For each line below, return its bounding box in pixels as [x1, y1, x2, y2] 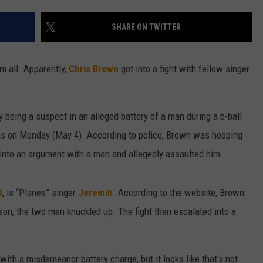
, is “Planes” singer [2, 187, 78, 199]
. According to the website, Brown [113, 187, 244, 199]
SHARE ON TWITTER [112, 22, 181, 32]
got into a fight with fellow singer [119, 63, 249, 75]
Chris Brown [69, 63, 119, 75]
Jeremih [78, 187, 113, 199]
